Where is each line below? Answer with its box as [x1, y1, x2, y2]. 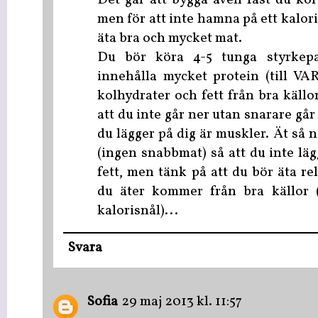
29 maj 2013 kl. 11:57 [122, 292, 242, 312]
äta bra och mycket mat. [97, 28, 242, 48]
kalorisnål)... [97, 201, 178, 221]
